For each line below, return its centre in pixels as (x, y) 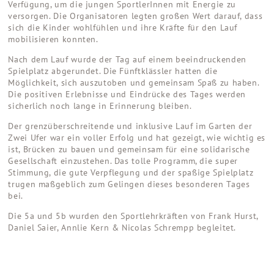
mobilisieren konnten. (53, 39)
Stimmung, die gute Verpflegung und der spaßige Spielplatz (131, 172)
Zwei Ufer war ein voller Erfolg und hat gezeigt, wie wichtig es (137, 137)
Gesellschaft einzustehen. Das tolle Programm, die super (123, 161)
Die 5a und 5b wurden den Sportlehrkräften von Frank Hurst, (133, 216)
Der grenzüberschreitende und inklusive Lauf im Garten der (130, 126)
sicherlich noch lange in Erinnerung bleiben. (100, 106)
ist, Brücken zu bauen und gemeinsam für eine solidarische (129, 149)
